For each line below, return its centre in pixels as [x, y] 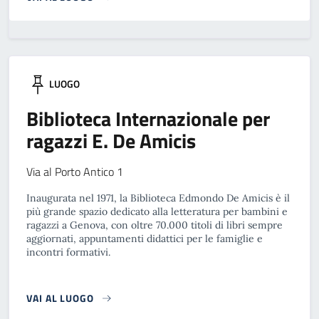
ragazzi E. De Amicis [111, 141]
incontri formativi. [68, 252]
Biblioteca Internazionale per [148, 119]
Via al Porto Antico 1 [75, 172]
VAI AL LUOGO [60, 298]
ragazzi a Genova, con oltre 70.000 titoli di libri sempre [155, 225]
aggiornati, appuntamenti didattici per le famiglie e [145, 239]
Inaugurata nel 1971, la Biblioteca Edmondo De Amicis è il [158, 198]
